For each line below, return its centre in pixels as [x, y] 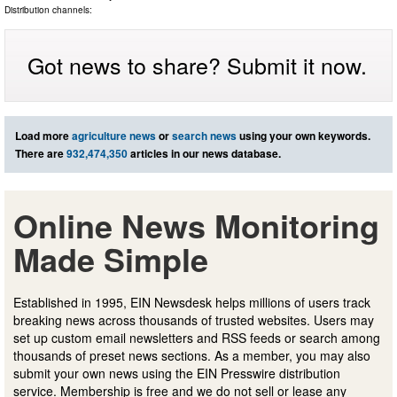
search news [204, 136]
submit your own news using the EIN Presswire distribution [177, 374]
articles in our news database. [204, 154]
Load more [43, 136]
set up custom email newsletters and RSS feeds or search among [197, 338]
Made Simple [111, 259]
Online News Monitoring [196, 226]
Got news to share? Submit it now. [197, 65]
